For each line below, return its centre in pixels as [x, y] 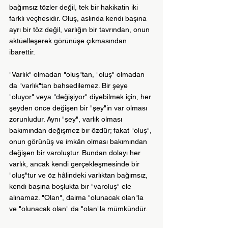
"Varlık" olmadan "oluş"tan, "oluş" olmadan [78, 75]
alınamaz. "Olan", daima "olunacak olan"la [77, 198]
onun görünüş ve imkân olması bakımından [79, 142]
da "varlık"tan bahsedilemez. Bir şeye [69, 86]
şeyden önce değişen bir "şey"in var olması [79, 108]
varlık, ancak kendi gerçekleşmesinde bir [75, 164]
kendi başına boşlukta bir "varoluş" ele [71, 187]
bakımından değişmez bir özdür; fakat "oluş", [81, 131]
